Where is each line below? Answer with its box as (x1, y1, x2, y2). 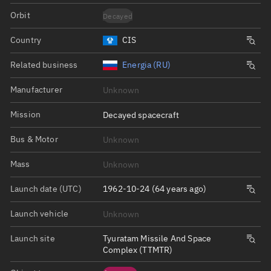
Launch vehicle (10, 207, 69, 219)
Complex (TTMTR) (103, 244, 173, 255)
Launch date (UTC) (10, 183, 82, 194)
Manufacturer (10, 83, 62, 95)
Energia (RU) (122, 59, 171, 71)
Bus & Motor (10, 133, 58, 145)
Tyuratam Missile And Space (103, 232, 212, 244)
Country (10, 34, 42, 45)
